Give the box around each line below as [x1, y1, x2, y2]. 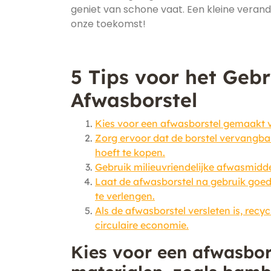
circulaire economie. [95, 219, 189, 231]
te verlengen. [95, 190, 155, 202]
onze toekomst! [71, 17, 146, 31]
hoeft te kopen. [95, 146, 165, 158]
